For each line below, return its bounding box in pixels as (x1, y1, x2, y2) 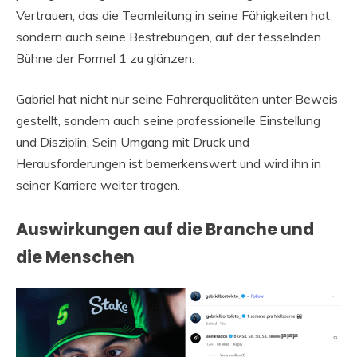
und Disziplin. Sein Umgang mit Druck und (16, 133, 249, 150)
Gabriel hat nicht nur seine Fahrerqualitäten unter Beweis (16, 90, 338, 107)
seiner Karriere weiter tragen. (16, 176, 180, 193)
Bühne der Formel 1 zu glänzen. (16, 49, 194, 66)
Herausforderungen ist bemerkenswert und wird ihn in (16, 155, 321, 171)
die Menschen (16, 245, 135, 269)
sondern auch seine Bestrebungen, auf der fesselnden (16, 28, 321, 45)
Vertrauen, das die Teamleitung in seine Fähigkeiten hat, (16, 6, 332, 23)
